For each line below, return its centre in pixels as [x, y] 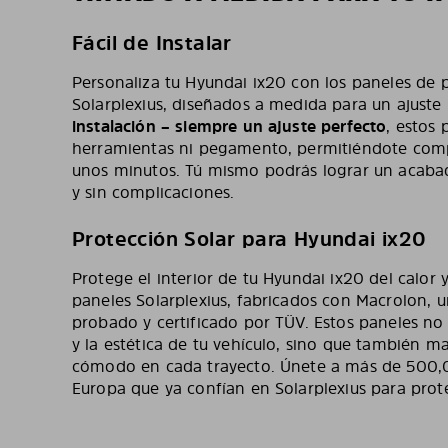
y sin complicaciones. [153, 191]
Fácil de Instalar [152, 42]
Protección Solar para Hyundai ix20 [249, 238]
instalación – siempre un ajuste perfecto [229, 125]
